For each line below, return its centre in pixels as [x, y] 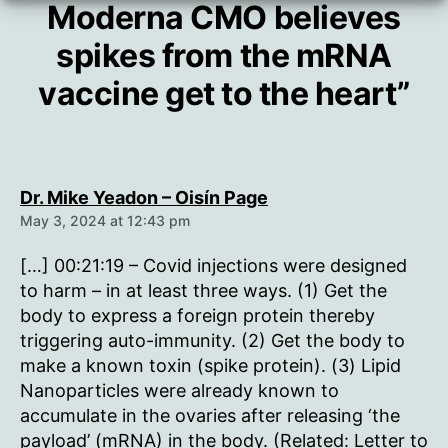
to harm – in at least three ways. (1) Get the [203, 290]
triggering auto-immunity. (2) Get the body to [212, 340]
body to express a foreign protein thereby [197, 315]
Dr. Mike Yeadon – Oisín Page [144, 197]
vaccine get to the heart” [224, 93]
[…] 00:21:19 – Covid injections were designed [213, 265]
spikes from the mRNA [224, 55]
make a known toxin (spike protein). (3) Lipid [210, 365]
